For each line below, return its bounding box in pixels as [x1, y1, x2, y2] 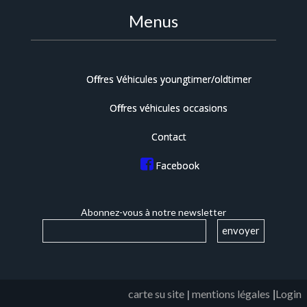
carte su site [128, 286, 184, 300]
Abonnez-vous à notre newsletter [81, 206, 226, 218]
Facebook [155, 158, 199, 172]
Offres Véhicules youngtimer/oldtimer [86, 72, 251, 86]
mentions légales [192, 286, 270, 300]
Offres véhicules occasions [110, 101, 228, 114]
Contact [151, 130, 186, 143]
